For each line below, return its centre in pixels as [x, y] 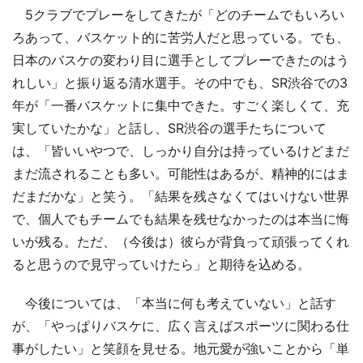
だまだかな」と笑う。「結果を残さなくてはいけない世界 [181, 196]
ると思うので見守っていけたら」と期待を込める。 [161, 264]
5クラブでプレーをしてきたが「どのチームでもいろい [178, 14]
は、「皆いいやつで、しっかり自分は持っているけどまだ [181, 150]
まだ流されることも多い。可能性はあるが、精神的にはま [181, 173]
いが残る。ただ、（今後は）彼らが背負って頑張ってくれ [181, 241]
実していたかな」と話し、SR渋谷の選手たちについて [169, 128]
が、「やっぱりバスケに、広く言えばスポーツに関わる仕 [181, 325]
